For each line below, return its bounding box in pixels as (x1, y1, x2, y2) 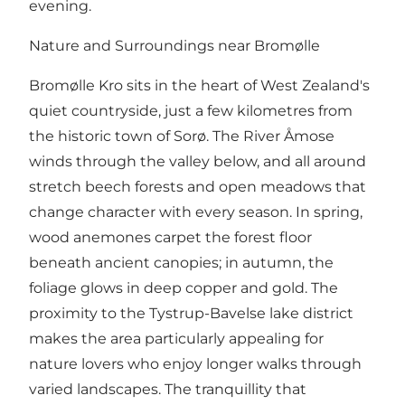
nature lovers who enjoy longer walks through (29, 355, 362, 373)
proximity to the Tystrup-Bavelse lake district (29, 305, 353, 323)
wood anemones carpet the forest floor (29, 229, 312, 247)
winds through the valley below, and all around (29, 153, 366, 171)
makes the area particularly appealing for (29, 330, 324, 348)
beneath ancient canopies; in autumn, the (29, 254, 334, 272)
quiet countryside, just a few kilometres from (29, 102, 353, 120)
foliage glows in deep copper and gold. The (29, 279, 338, 297)
